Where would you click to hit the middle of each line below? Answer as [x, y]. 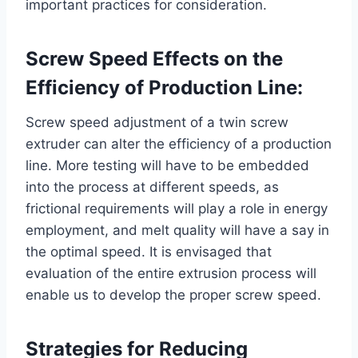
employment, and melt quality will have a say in [177, 230]
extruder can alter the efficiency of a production [179, 143]
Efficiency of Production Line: [164, 87]
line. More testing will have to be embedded [167, 165]
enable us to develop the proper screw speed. [173, 294]
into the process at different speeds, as [152, 187]
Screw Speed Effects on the [154, 58]
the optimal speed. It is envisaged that [149, 251]
